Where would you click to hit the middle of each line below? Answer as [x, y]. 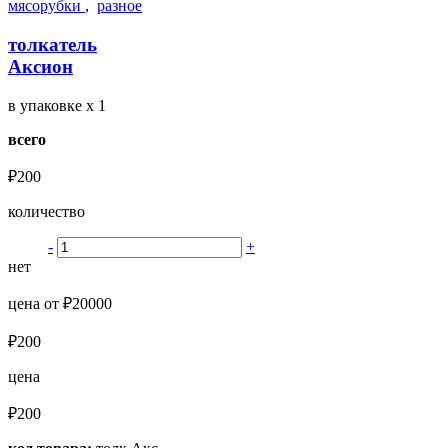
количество [46, 211]
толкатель [52, 44]
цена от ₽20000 [60, 303]
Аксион [40, 66]
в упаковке [47, 105]
